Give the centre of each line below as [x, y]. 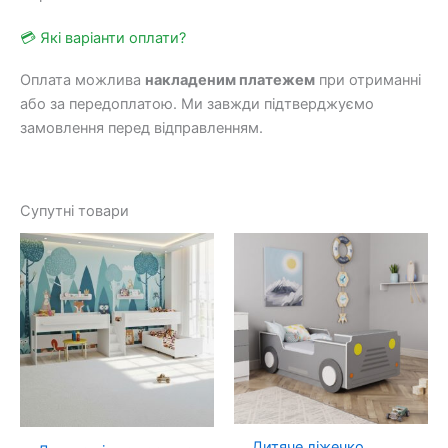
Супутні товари [74, 210]
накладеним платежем [230, 80]
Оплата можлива [82, 80]
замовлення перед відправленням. [141, 128]
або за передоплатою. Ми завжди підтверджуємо [197, 104]
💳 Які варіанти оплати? [103, 37]
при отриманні [368, 80]
